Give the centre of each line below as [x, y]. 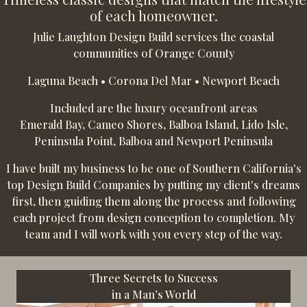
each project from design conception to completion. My [153, 217]
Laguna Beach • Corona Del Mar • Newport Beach [153, 80]
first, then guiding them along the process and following [153, 201]
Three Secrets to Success [153, 278]
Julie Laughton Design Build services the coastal [153, 36]
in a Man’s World [153, 294]
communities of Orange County [153, 53]
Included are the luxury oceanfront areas [153, 108]
